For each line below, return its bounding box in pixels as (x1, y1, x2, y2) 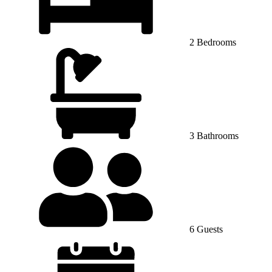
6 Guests (187, 223, 223, 234)
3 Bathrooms (187, 130, 239, 141)
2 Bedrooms (187, 36, 236, 47)
